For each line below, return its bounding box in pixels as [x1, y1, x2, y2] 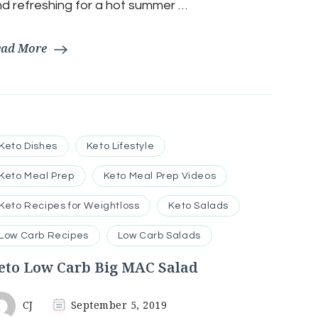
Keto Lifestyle [86, 141, 155, 152]
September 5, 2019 [70, 298, 168, 312]
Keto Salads [168, 201, 229, 212]
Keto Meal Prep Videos [103, 171, 216, 182]
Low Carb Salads [117, 231, 201, 241]
